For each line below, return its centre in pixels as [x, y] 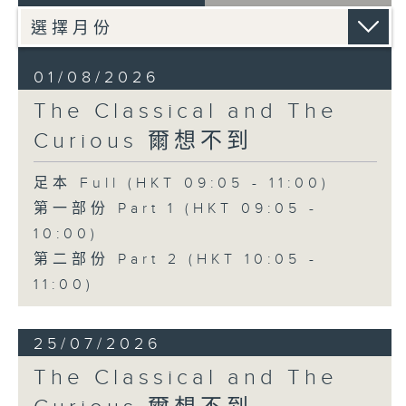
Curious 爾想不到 [143, 142]
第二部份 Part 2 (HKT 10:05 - [175, 260]
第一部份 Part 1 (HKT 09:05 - [175, 209]
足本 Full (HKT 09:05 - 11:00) [181, 184]
